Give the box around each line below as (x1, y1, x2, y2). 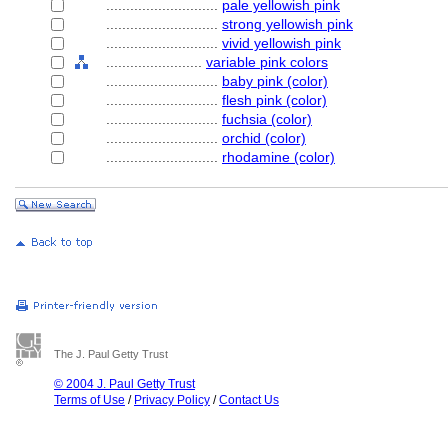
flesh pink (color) (222, 92, 327, 108)
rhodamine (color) (222, 149, 335, 165)
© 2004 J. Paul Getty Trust (54, 377, 195, 391)
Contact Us (219, 393, 279, 407)
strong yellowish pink (222, 16, 353, 32)
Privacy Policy (134, 393, 210, 407)
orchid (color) (222, 130, 306, 146)
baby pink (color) (222, 73, 328, 89)
